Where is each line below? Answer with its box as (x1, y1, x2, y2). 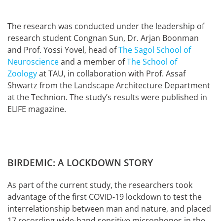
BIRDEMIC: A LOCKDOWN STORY (7, 156, 153, 169)
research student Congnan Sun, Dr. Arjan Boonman (7, 32, 199, 43)
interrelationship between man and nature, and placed (7, 203, 211, 214)
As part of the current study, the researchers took (7, 179, 192, 190)
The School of (127, 56, 177, 67)
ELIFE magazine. (7, 103, 66, 114)
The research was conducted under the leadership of (7, 20, 204, 32)
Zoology (7, 68, 37, 79)
